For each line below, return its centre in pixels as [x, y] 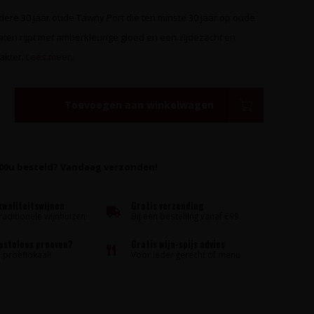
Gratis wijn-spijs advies [178, 244]
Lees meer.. [50, 57]
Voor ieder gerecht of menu [186, 254]
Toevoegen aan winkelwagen [139, 105]
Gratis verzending [168, 205]
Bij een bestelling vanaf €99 [185, 216]
